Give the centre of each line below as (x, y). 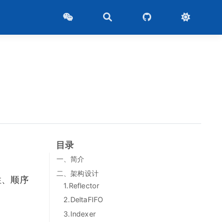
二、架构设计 (77, 173)
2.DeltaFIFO (83, 200)
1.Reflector (82, 185)
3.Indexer (80, 214)
